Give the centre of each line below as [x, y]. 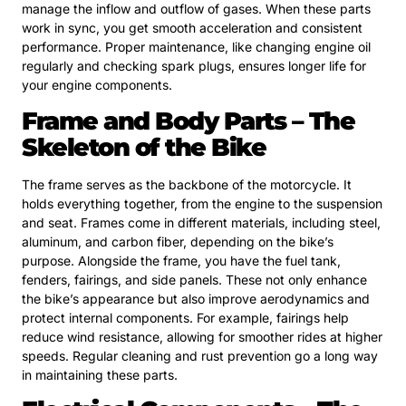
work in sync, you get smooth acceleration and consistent [192, 28]
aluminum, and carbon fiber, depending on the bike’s [178, 241]
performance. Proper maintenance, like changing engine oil [196, 47]
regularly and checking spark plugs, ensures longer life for [194, 66]
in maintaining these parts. [100, 374]
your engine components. [97, 85]
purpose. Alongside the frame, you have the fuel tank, [181, 260]
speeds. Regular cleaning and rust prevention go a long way [200, 355]
